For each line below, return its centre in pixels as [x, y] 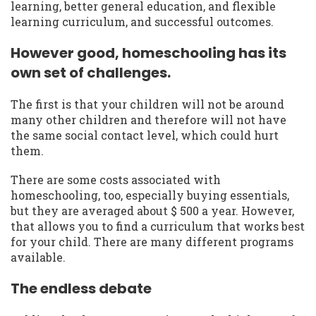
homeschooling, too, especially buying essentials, [150, 195]
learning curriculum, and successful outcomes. [142, 21]
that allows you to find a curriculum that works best [158, 226]
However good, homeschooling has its [148, 53]
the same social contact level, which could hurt [145, 135]
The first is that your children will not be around [147, 104]
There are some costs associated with [116, 179]
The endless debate [81, 289]
